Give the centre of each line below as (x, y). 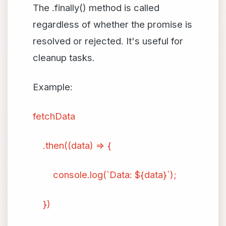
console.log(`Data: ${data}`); (105, 175)
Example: (53, 87)
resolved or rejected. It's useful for (108, 41)
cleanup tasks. (64, 58)
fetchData (54, 116)
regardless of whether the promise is (112, 24)
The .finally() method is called (96, 8)
